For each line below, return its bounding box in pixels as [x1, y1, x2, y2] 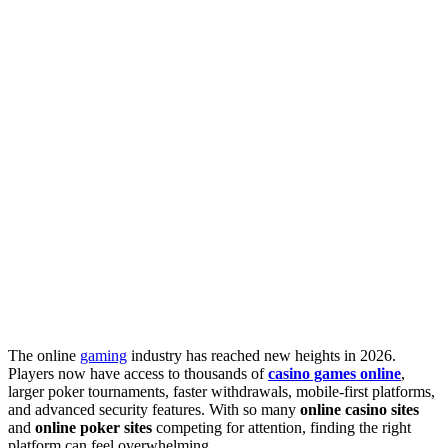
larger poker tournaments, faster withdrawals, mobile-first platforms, [8, 383, 435, 401]
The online [8, 347, 80, 365]
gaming [80, 347, 127, 365]
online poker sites [35, 419, 152, 437]
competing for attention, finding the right [152, 419, 411, 437]
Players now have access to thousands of [8, 365, 268, 383]
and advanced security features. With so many [8, 401, 300, 419]
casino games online [268, 365, 401, 383]
